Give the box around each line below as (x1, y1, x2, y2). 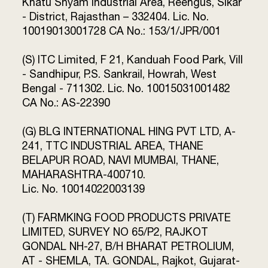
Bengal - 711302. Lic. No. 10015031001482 (22, 82, 231, 95)
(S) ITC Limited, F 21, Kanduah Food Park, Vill (22, 53, 243, 66)
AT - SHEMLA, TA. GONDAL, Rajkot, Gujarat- (22, 254, 240, 267)
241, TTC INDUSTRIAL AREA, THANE (22, 139, 204, 152)
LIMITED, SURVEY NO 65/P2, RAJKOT (22, 226, 209, 238)
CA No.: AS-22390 (22, 96, 111, 109)
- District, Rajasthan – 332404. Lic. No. (22, 10, 209, 23)
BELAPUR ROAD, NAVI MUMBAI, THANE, (22, 154, 220, 166)
